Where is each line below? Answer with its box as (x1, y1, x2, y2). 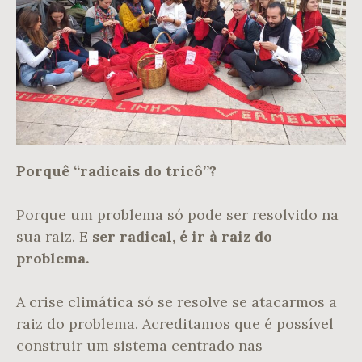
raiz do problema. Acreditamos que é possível (16, 314, 334, 334)
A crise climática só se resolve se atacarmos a (16, 293, 337, 312)
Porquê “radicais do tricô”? (16, 162, 217, 181)
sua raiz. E (16, 227, 92, 246)
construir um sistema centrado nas (16, 336, 263, 356)
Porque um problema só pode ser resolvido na (16, 205, 339, 225)
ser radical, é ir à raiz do (92, 227, 272, 246)
